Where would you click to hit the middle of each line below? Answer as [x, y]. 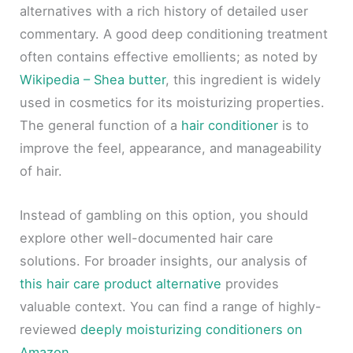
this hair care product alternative [121, 283]
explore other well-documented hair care [147, 238]
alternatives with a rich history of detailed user [164, 11]
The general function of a [101, 126]
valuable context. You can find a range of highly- [171, 306]
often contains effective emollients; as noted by [169, 57]
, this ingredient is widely [243, 80]
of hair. [41, 171]
